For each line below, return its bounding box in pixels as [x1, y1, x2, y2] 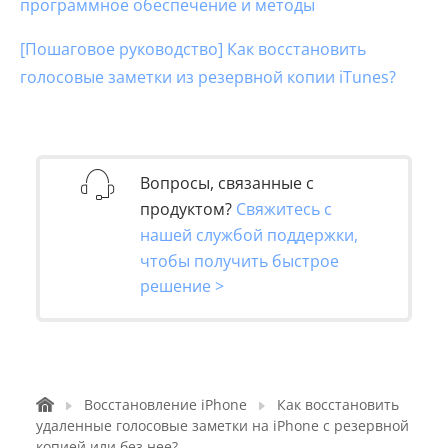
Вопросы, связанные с [140, 172, 314, 195]
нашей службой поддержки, [140, 223, 358, 246]
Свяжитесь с [236, 197, 332, 220]
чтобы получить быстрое [140, 249, 339, 272]
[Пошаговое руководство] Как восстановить [20, 38, 366, 61]
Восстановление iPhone [84, 395, 247, 415]
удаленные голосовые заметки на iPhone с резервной [36, 416, 409, 436]
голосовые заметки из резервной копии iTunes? [20, 66, 396, 89]
